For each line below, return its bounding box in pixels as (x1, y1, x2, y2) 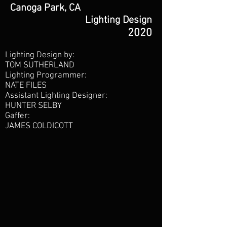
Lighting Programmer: (5, 70, 87, 81)
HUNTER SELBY (5, 101, 62, 111)
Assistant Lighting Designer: (5, 91, 107, 101)
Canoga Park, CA (10, 2, 81, 14)
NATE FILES (5, 81, 47, 91)
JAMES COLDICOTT (5, 121, 73, 131)
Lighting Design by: (5, 50, 74, 60)
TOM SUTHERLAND (5, 60, 74, 70)
